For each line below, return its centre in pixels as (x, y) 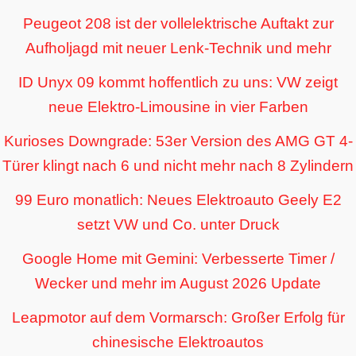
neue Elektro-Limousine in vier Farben (178, 107)
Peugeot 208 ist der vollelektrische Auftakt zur (178, 24)
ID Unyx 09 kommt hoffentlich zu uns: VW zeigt (178, 83)
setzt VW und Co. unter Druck (178, 225)
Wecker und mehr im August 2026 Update (178, 284)
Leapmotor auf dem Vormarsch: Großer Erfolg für (178, 318)
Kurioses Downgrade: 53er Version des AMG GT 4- (178, 141)
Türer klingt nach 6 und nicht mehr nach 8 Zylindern (178, 166)
